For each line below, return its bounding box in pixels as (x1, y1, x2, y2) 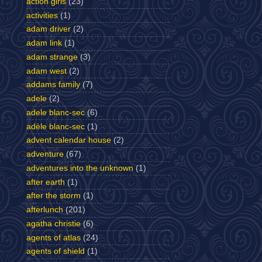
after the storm (26, 191, 81, 201)
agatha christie (26, 219, 81, 228)
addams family (26, 80, 80, 89)
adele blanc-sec (26, 108, 85, 117)
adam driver (26, 25, 71, 34)
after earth (26, 177, 65, 187)
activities (26, 11, 58, 20)
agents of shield (26, 247, 85, 256)
